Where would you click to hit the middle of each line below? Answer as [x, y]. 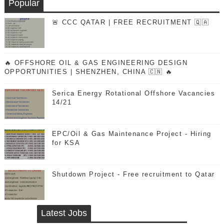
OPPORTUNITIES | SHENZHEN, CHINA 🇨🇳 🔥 [88, 72]
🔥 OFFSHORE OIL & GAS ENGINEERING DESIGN [96, 63]
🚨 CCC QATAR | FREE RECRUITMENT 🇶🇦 [130, 22]
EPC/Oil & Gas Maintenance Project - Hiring [131, 134]
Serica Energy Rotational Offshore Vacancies [133, 93]
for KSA [66, 143]
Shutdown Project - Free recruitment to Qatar [133, 174]
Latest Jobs [64, 213]
